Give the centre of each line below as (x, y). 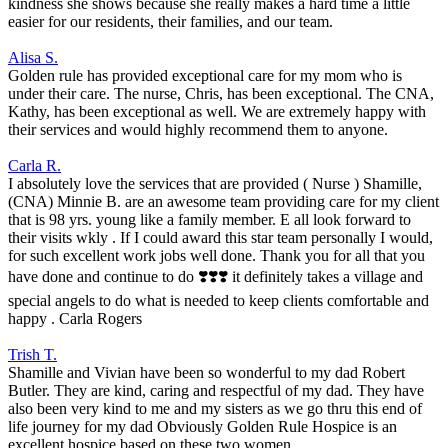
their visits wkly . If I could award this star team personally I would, (220, 238)
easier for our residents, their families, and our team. (170, 22)
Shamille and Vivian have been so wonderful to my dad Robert (206, 373)
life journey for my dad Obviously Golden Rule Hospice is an (202, 427)
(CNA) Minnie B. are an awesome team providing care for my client (223, 202)
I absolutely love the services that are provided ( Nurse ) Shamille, (215, 184)
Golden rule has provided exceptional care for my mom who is (205, 76)
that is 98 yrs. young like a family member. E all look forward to (209, 220)
